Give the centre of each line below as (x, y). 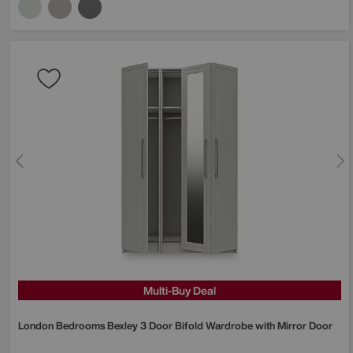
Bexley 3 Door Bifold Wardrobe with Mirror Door (220, 325)
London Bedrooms (63, 325)
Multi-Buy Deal (180, 290)
